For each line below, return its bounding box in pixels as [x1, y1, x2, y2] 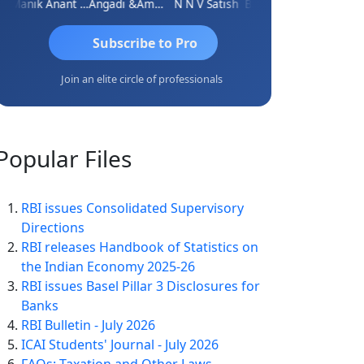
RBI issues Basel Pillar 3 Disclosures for [21, 277, 260, 296]
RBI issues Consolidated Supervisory [21, 199, 244, 218]
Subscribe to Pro [92, 33, 197, 52]
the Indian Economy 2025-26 [21, 258, 195, 276]
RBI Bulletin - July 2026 [21, 316, 155, 335]
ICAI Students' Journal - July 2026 [21, 336, 219, 354]
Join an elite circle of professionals [60, 71, 223, 87]
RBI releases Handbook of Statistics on [21, 238, 258, 257]
